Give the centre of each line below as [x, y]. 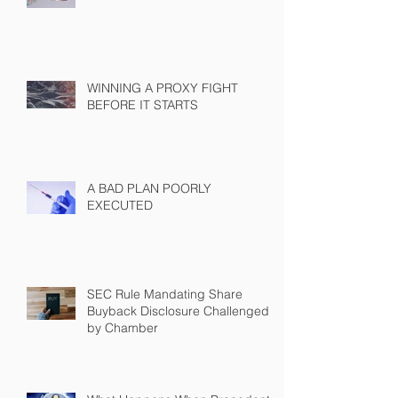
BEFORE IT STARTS [143, 105]
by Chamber [123, 328]
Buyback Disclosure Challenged [178, 311]
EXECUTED [120, 206]
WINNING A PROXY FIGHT [163, 88]
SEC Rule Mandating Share [165, 295]
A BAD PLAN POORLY [149, 189]
